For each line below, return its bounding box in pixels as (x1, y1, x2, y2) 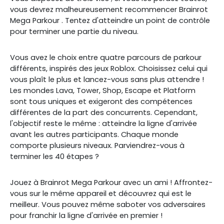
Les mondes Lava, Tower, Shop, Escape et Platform (10, 85, 195, 95)
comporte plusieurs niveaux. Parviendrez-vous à (10, 140, 184, 150)
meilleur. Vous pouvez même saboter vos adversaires (10, 199, 205, 209)
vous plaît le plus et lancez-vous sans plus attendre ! (10, 74, 204, 84)
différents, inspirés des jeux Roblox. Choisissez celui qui (10, 63, 207, 73)
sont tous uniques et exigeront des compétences (10, 96, 192, 106)
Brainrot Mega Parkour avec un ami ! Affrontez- (40, 177, 212, 187)
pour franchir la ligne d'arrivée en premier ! (10, 210, 162, 220)
